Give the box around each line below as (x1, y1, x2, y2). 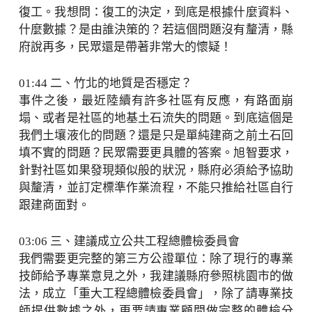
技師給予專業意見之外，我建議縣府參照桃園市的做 (18, 269, 294, 283)
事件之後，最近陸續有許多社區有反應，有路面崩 (18, 93, 294, 107)
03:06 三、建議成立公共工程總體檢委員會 (18, 234, 240, 248)
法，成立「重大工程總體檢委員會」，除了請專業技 (18, 286, 294, 300)
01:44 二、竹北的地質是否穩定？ (18, 76, 192, 90)
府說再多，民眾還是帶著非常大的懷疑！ (18, 40, 232, 54)
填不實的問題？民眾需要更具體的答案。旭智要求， (18, 146, 294, 159)
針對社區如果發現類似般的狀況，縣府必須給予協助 (18, 163, 294, 177)
